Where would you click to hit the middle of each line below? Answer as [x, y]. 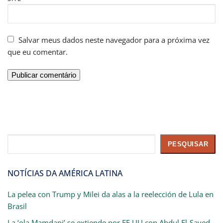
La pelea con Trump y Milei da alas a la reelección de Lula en [111, 194]
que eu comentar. [38, 52]
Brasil [17, 206]
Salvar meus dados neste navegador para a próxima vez [114, 40]
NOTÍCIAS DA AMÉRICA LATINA [65, 173]
